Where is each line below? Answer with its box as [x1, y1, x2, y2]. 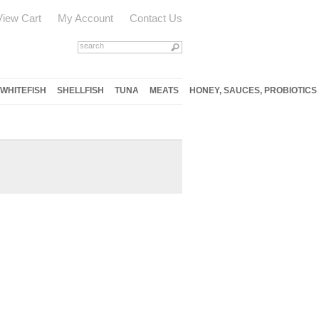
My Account [58, 12, 113, 24]
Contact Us [130, 12, 182, 24]
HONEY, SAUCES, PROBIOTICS [189, 85, 317, 95]
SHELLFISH [57, 85, 104, 95]
